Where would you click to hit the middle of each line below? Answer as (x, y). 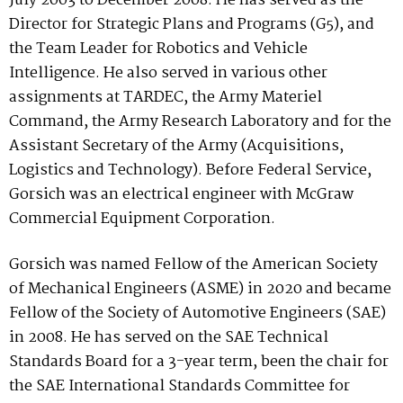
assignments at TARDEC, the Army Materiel (166, 98)
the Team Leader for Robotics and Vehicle (158, 49)
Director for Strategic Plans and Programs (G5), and (192, 25)
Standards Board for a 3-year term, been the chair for (199, 362)
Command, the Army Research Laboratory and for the (200, 122)
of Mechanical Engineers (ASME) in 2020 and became (200, 289)
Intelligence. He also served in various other (168, 73)
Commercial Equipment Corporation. (142, 219)
